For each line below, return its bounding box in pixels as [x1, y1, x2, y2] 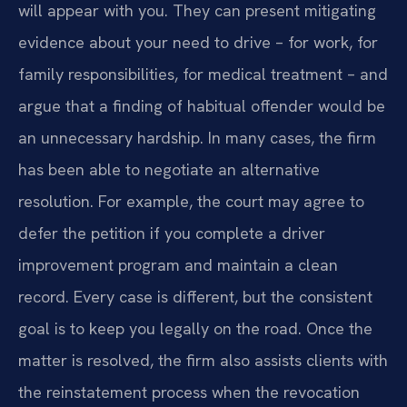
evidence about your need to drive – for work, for [18, 31, 378, 53]
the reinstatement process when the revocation [18, 381, 360, 402]
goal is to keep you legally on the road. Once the [18, 317, 372, 339]
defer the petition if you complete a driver [18, 222, 325, 243]
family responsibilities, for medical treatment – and [18, 63, 388, 84]
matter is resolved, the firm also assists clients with [18, 349, 388, 371]
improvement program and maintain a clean [18, 253, 338, 275]
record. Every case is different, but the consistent [18, 285, 372, 307]
